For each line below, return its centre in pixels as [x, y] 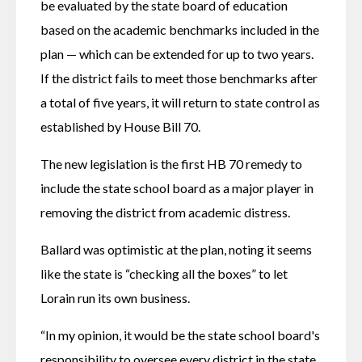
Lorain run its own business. [115, 297]
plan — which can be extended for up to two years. [177, 53]
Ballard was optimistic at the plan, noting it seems [176, 249]
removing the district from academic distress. [165, 212]
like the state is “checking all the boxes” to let [164, 273]
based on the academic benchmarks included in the [180, 29]
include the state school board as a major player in [177, 187]
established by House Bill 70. [120, 126]
